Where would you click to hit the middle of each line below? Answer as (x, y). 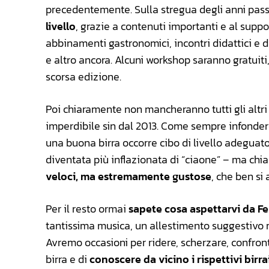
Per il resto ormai (87, 209)
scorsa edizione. (83, 77)
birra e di (66, 259)
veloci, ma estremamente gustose (128, 177)
